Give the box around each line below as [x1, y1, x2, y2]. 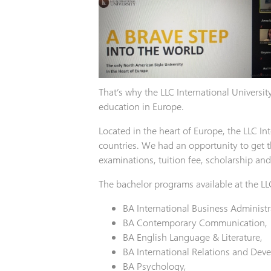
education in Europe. [98, 100, 184, 113]
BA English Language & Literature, [122, 230, 263, 243]
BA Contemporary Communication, [122, 216, 267, 229]
